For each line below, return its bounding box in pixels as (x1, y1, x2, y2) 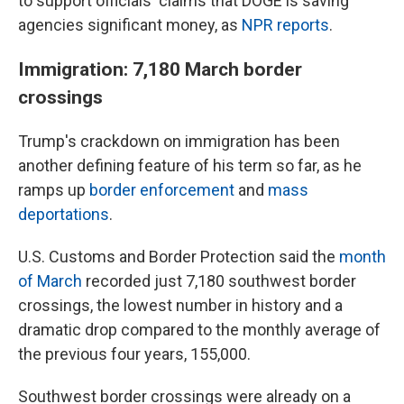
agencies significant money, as (18, 15, 242, 34)
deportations (18, 205, 109, 224)
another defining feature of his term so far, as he (18, 156, 362, 175)
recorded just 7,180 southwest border (82, 271, 356, 290)
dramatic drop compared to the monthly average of (18, 320, 381, 339)
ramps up (18, 180, 89, 199)
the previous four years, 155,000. (18, 344, 251, 363)
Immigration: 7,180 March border (18, 58, 302, 80)
